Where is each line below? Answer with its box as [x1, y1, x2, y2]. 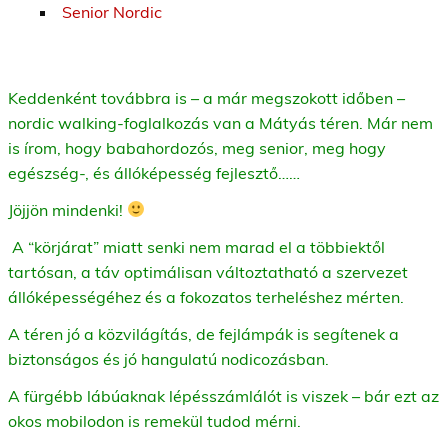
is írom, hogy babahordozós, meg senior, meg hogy [8, 137, 386, 158]
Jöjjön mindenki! [8, 199, 127, 220]
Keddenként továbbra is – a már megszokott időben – [8, 87, 405, 108]
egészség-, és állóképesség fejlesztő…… [8, 162, 300, 183]
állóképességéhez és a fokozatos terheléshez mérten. [8, 286, 404, 307]
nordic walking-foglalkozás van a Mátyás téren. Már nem [8, 112, 433, 133]
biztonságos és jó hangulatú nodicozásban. [8, 348, 329, 369]
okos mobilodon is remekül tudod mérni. [8, 410, 305, 431]
